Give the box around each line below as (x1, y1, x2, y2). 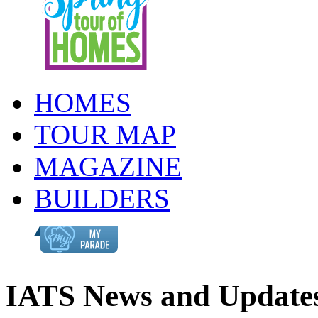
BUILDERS (34, 183, 170, 214)
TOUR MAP (34, 119, 176, 150)
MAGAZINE (34, 151, 182, 182)
